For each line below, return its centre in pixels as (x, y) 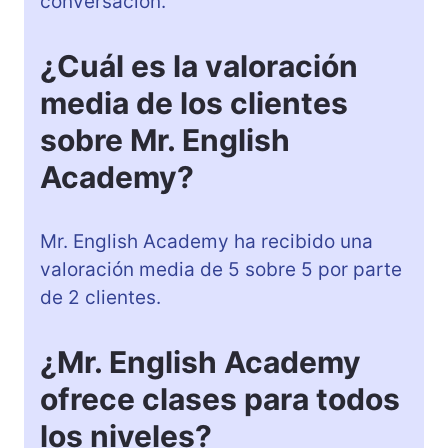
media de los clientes (194, 102)
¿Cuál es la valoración (199, 65)
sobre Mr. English (165, 139)
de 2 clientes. (100, 297)
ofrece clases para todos (220, 398)
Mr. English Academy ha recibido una (206, 241)
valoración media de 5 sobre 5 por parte (221, 269)
